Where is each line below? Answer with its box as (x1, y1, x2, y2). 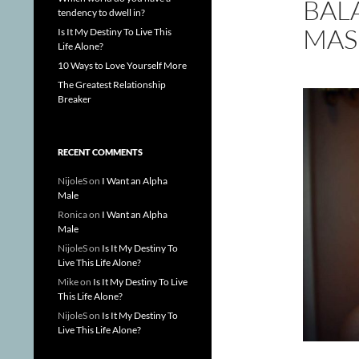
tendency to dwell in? (58, 6, 145, 18)
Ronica (58, 208, 87, 220)
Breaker (58, 93, 91, 105)
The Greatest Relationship (58, 79, 166, 91)
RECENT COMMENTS (58, 147, 143, 157)
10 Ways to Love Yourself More (58, 59, 187, 71)
